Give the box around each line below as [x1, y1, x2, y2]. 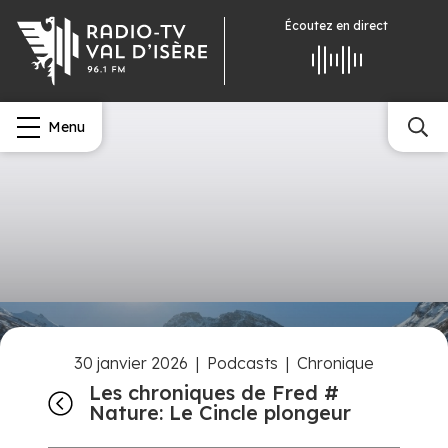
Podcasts [207, 353, 278, 374]
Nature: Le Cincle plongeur [89, 400, 351, 426]
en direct [336, 18, 388, 33]
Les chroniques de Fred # [89, 380, 339, 406]
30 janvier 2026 [74, 353, 188, 374]
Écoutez [285, 18, 336, 33]
